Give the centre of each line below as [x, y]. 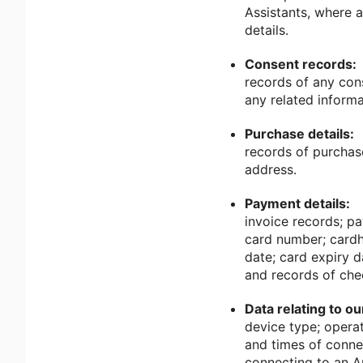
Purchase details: [299, 134]
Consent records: [301, 64]
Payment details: [297, 203]
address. [271, 169]
